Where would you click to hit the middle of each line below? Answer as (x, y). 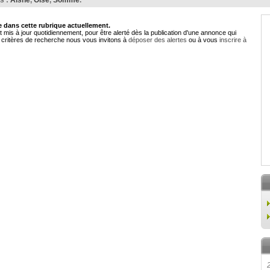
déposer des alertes (158, 40)
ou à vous (203, 40)
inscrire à (233, 40)
